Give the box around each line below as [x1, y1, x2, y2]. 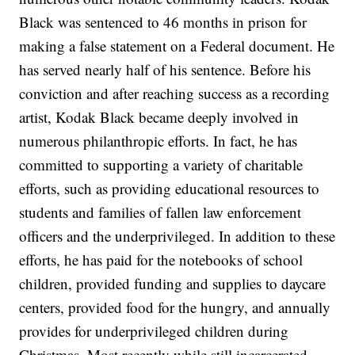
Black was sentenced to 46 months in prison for [19, 12, 307, 32]
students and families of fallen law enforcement [19, 202, 302, 223]
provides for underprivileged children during [19, 321, 289, 342]
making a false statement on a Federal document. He [19, 36, 335, 56]
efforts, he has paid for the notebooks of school [19, 250, 303, 270]
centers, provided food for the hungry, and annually [19, 297, 331, 318]
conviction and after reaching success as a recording [19, 83, 330, 104]
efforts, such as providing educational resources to [19, 178, 320, 199]
